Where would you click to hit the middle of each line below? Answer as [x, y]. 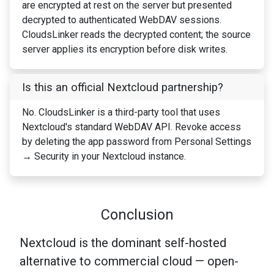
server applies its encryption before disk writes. [125, 50]
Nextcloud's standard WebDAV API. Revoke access [131, 127]
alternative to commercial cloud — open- [129, 261]
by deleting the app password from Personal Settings [137, 142]
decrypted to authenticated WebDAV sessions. [122, 20]
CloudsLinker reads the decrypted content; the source [136, 35]
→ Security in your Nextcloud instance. [104, 157]
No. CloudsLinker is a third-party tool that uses [121, 113]
